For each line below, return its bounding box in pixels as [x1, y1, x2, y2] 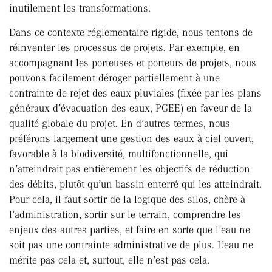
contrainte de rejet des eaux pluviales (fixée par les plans [9, 87, 262, 100]
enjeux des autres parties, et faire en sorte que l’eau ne [9, 223, 250, 236]
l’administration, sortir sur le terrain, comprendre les [9, 208, 241, 221]
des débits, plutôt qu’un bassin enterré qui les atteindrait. [9, 178, 262, 191]
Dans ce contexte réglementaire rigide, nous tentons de [9, 26, 253, 39]
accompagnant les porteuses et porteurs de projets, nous [9, 56, 256, 69]
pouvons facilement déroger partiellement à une [9, 72, 220, 84]
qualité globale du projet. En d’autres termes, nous [9, 117, 230, 130]
